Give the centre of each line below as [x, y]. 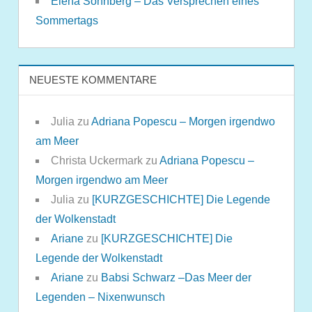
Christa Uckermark [96, 161]
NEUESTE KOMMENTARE [93, 79]
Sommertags [67, 20]
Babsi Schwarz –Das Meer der [176, 278]
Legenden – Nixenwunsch [100, 297]
